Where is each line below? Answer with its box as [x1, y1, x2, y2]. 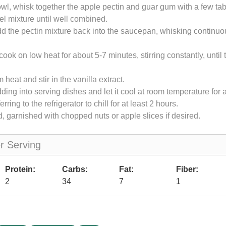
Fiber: [176, 165, 198, 174]
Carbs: [62, 165, 88, 174]
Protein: [5, 165, 35, 174]
